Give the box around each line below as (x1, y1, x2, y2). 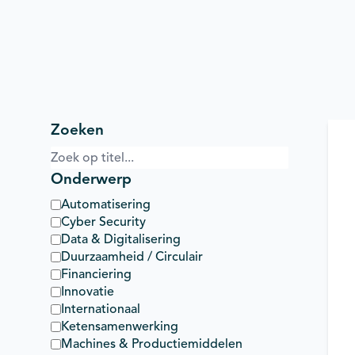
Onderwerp (51, 170, 132, 188)
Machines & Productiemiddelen (61, 336, 242, 352)
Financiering (61, 266, 132, 282)
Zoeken (51, 120, 104, 139)
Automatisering (61, 197, 151, 212)
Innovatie (61, 284, 114, 300)
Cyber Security (61, 214, 146, 230)
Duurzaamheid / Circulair (61, 249, 203, 265)
